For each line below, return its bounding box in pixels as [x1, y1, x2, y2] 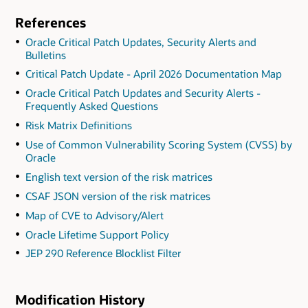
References [15, 13, 86, 31]
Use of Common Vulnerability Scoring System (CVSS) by [25, 137, 292, 152]
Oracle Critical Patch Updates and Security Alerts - [25, 86, 261, 100]
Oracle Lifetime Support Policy [25, 227, 169, 241]
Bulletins [25, 47, 66, 62]
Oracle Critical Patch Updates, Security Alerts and [25, 34, 256, 49]
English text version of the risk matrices [25, 169, 212, 184]
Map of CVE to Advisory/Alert [25, 208, 164, 222]
